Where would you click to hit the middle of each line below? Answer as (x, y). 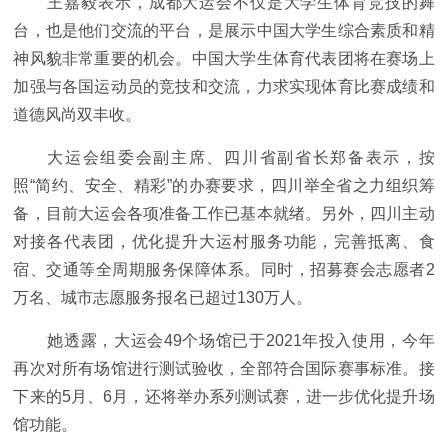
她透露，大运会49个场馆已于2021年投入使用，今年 (241, 341)
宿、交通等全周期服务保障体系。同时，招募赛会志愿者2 (224, 270)
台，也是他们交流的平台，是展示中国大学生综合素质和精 (224, 31)
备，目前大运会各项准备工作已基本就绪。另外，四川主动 (224, 214)
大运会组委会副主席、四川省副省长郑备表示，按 (241, 158)
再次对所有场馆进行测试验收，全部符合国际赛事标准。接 (224, 369)
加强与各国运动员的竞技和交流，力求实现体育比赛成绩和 (224, 87)
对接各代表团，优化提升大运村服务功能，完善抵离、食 (224, 242)
